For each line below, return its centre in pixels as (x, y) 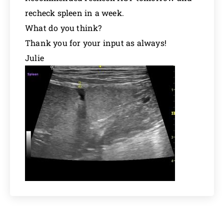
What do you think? (63, 28)
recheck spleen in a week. (74, 13)
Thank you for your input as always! (96, 43)
